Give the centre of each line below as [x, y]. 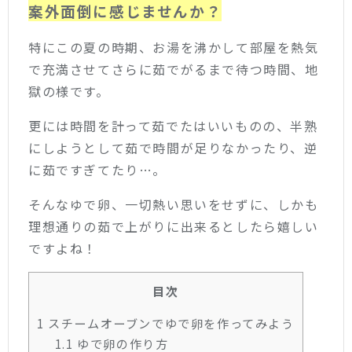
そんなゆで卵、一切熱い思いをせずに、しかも [174, 204]
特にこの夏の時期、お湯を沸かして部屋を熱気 [174, 47]
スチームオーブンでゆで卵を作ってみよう [169, 323]
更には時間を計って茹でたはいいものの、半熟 [173, 125]
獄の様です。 [69, 91]
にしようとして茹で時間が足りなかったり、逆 [173, 147]
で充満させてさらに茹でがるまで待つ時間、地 [174, 69]
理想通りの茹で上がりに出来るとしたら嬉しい [174, 226]
